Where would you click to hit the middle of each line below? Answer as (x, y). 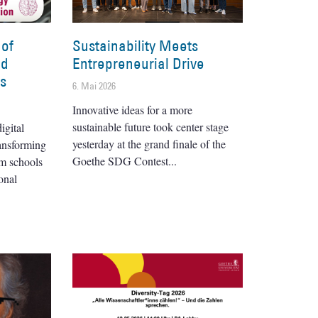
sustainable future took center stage (150, 126)
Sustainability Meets (135, 45)
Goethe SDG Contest (120, 160)
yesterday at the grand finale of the (149, 143)
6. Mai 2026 (94, 86)
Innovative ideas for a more (132, 109)
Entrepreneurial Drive (138, 63)
